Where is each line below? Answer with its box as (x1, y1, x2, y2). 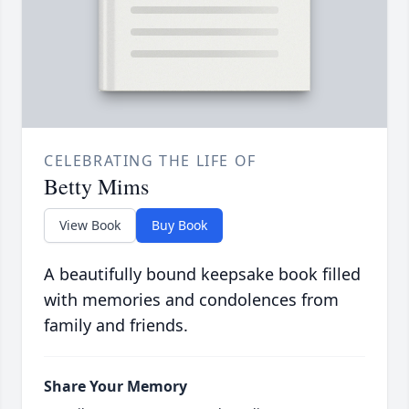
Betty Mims (44, 172, 149, 202)
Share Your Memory (44, 376, 187, 397)
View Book (59, 216, 121, 235)
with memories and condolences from (44, 288, 339, 311)
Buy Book (152, 216, 207, 235)
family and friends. (44, 314, 188, 337)
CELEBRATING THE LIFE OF (44, 151, 257, 172)
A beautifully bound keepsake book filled (44, 263, 361, 286)
